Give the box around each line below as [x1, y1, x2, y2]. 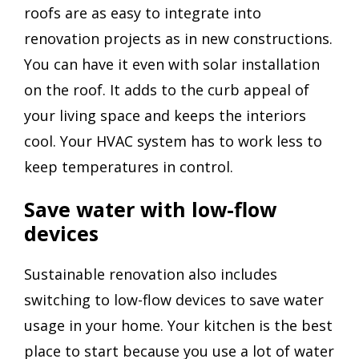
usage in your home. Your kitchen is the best [24, 315, 333, 335]
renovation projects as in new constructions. [24, 29, 333, 49]
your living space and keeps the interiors [24, 106, 306, 126]
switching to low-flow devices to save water [24, 289, 324, 309]
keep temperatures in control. [24, 157, 233, 177]
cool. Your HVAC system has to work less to [24, 131, 322, 151]
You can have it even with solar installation [24, 54, 320, 75]
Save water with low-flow [24, 195, 276, 223]
